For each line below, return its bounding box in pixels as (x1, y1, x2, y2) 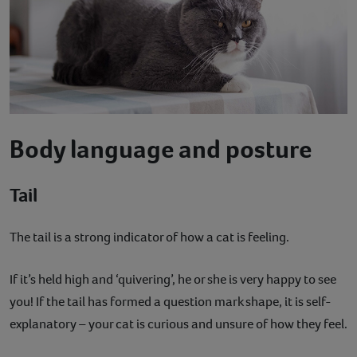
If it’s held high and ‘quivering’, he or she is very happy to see (10, 269, 336, 288)
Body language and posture (10, 131, 312, 166)
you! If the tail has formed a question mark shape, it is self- (10, 292, 331, 311)
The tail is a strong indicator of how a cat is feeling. (10, 227, 289, 246)
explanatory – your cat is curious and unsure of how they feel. (10, 314, 347, 333)
